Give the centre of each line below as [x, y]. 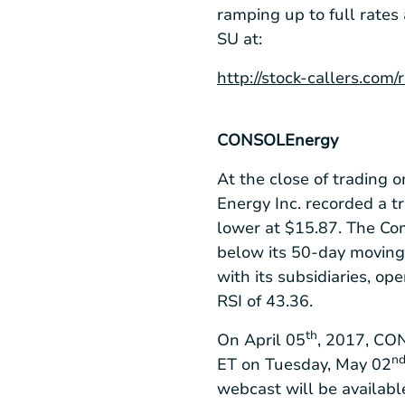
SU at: [240, 39]
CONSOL [251, 141]
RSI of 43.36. [265, 301]
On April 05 [261, 339]
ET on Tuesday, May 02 [304, 364]
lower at [251, 227]
